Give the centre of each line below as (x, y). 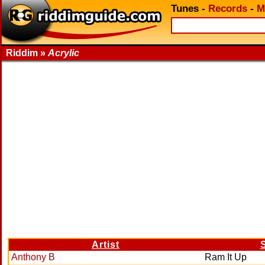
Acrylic (64, 53)
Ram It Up (226, 257)
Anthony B (33, 257)
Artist (106, 245)
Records (228, 9)
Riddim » (27, 53)
